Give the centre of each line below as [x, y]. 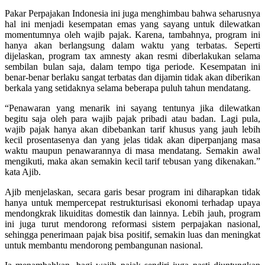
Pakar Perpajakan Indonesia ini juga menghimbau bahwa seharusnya [132, 13]
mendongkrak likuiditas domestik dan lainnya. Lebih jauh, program [132, 213]
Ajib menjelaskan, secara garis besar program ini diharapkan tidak [132, 192]
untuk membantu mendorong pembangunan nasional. [104, 245]
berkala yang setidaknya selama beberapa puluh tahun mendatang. [128, 88]
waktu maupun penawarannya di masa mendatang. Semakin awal [132, 150]
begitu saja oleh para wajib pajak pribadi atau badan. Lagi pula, [132, 118]
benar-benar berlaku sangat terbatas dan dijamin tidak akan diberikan [132, 77]
